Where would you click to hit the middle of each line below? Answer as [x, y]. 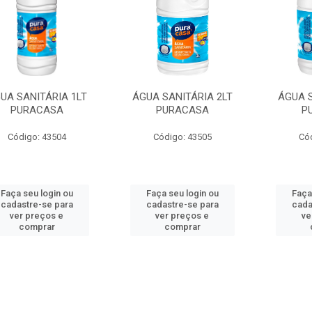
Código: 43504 [37, 137]
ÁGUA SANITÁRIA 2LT [182, 97]
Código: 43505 [182, 137]
